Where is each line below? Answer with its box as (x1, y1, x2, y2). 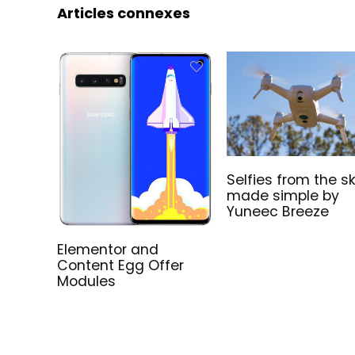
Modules (57, 272, 116, 292)
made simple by (227, 185, 340, 205)
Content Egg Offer (57, 256, 185, 276)
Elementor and (57, 240, 159, 260)
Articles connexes (57, 3, 190, 24)
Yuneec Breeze (227, 201, 330, 221)
